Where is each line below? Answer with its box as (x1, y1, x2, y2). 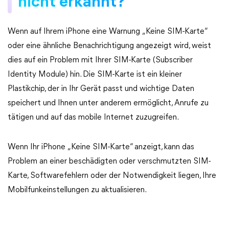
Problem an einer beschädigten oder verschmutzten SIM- (8, 157, 211, 166)
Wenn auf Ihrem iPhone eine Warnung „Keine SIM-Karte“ (8, 28, 207, 36)
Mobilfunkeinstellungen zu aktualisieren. (8, 186, 147, 194)
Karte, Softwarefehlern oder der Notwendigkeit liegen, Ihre (8, 172, 216, 180)
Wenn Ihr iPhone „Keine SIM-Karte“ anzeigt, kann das (8, 143, 194, 151)
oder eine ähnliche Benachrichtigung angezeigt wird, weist (8, 42, 211, 50)
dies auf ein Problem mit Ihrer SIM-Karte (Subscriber (8, 56, 193, 64)
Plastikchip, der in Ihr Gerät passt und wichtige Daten (8, 85, 194, 93)
